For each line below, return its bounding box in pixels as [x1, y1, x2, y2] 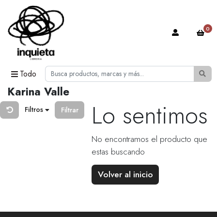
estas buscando [92, 145, 145, 158]
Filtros [24, 105, 45, 115]
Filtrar [61, 105, 78, 115]
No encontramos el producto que [92, 133, 207, 146]
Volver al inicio [97, 168, 153, 181]
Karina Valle [7, 84, 69, 100]
